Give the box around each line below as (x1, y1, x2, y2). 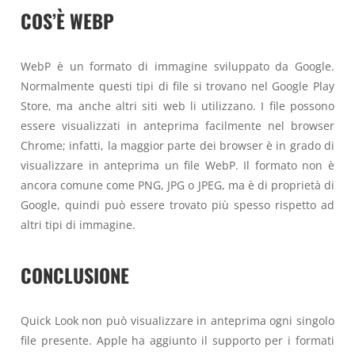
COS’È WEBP (21, 6, 114, 36)
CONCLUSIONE (21, 260, 129, 289)
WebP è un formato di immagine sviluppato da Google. (21, 59, 334, 74)
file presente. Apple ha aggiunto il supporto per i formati (21, 332, 334, 348)
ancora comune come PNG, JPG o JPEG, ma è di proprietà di (21, 177, 334, 193)
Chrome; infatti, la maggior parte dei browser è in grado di (21, 138, 334, 154)
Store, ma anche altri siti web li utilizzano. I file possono (21, 98, 334, 114)
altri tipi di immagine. (21, 217, 136, 233)
